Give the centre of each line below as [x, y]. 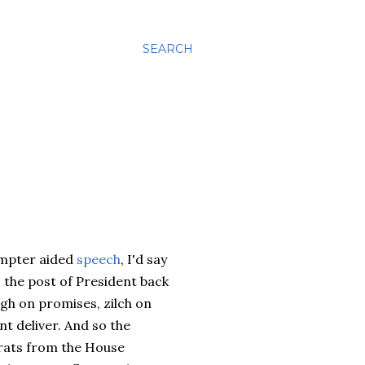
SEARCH [168, 49]
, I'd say [144, 259]
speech [99, 259]
